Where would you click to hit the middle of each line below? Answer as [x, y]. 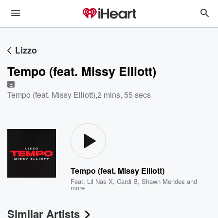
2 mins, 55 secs [124, 95]
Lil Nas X [100, 181]
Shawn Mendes [163, 181]
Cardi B [127, 181]
